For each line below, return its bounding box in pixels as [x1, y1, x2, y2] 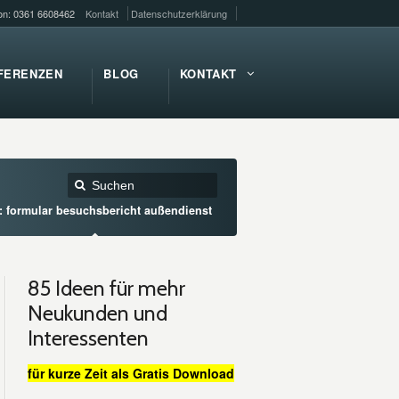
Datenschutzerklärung [131, 6, 227, 20]
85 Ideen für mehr [28, 275, 185, 301]
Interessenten [28, 325, 149, 351]
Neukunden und [28, 300, 167, 326]
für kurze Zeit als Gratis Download [28, 364, 234, 382]
